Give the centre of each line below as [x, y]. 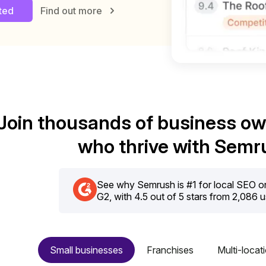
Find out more [72, 11]
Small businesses [87, 250]
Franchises [170, 250]
